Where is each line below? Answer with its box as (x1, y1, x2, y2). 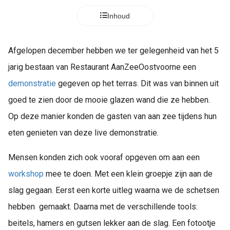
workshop (8, 169, 44, 179)
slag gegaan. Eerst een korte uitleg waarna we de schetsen (8, 185, 219, 195)
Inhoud (107, 12, 130, 20)
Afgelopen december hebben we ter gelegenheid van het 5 (8, 46, 219, 55)
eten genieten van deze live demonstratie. (8, 128, 159, 138)
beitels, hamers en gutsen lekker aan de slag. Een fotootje (8, 218, 216, 228)
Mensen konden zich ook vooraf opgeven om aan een (8, 152, 200, 162)
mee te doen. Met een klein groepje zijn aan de (44, 169, 213, 179)
